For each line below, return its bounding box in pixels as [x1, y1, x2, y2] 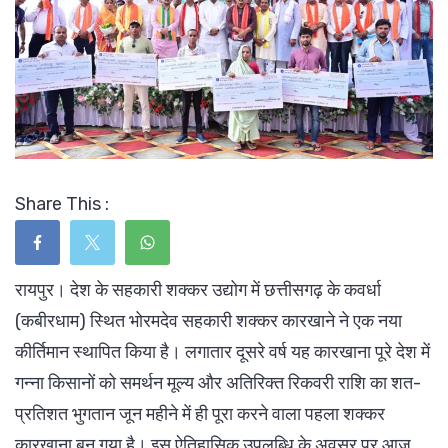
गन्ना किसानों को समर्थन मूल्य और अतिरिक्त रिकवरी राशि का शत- [15, 372, 421, 395]
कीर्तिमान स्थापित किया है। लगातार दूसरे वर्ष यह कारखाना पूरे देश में [15, 341, 430, 364]
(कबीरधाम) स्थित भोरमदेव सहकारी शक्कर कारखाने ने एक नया [15, 310, 402, 333]
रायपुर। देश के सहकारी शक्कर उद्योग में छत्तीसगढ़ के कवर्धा [15, 279, 381, 302]
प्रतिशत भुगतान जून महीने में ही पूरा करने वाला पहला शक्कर [15, 403, 385, 426]
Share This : [15, 193, 109, 216]
